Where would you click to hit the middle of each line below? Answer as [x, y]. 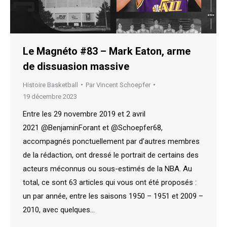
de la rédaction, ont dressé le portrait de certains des [111, 155]
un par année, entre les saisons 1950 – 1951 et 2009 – [113, 196]
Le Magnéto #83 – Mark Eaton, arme [107, 51]
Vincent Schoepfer [123, 85]
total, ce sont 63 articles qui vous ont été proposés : [110, 182]
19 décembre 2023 [50, 96]
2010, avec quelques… [59, 210]
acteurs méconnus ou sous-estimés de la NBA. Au [107, 168]
